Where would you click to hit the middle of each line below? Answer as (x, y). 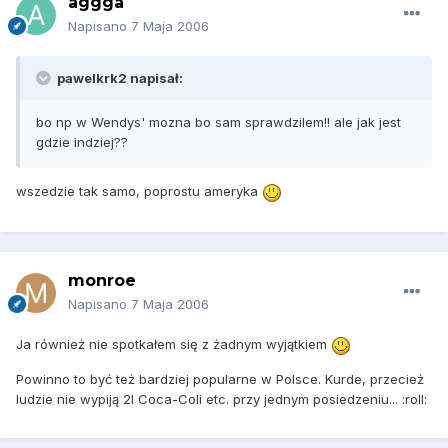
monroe (102, 281)
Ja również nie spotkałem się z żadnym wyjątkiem (173, 344)
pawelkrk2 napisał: (118, 78)
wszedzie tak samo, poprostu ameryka (139, 191)
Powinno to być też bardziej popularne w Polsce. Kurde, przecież (220, 378)
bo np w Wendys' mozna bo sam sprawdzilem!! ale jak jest (218, 122)
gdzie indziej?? (82, 142)
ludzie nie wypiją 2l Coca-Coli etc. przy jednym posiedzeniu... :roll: (221, 398)
